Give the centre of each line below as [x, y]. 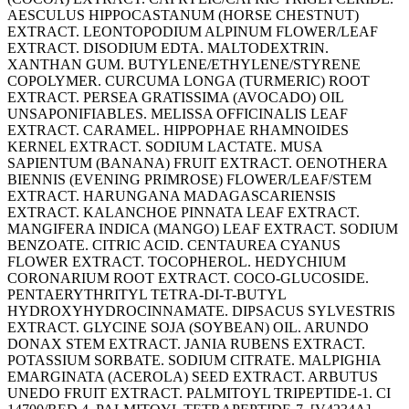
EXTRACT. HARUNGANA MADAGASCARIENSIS [172, 195]
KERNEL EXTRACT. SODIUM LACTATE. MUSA [165, 146]
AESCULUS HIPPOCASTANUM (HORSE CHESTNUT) [183, 15]
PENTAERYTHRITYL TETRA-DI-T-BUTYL [147, 294]
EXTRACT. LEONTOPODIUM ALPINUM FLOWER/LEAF [193, 31]
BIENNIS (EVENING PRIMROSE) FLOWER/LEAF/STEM [189, 179]
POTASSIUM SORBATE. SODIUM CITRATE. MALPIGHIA [194, 360]
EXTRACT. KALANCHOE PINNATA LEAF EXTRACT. [184, 212]
